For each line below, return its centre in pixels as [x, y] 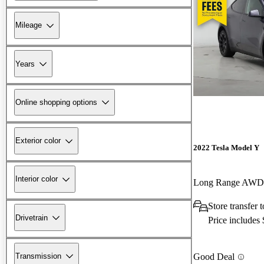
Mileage [29, 25]
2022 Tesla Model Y [226, 147]
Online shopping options [56, 102]
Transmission [38, 256]
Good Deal [214, 257]
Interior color [37, 179]
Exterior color [38, 141]
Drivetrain [32, 217]
